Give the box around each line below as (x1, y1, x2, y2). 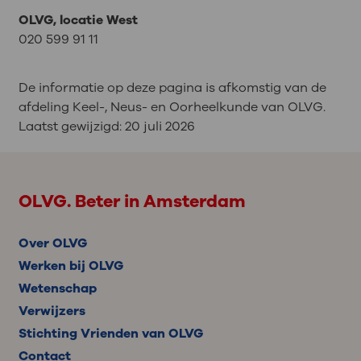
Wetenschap (18, 280, 97, 298)
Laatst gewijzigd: (18, 117, 125, 135)
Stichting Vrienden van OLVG (18, 325, 203, 343)
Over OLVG (18, 234, 87, 253)
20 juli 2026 (124, 117, 195, 135)
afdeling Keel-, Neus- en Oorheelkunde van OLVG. (18, 98, 326, 116)
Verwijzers (18, 302, 85, 321)
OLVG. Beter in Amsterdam (18, 189, 246, 214)
